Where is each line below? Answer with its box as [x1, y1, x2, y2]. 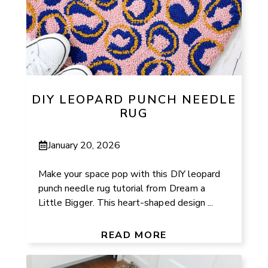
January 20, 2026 [48, 138, 121, 152]
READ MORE [101, 228, 167, 242]
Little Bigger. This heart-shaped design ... [38, 196, 214, 209]
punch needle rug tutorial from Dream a [38, 181, 205, 195]
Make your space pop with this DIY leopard [38, 167, 221, 181]
